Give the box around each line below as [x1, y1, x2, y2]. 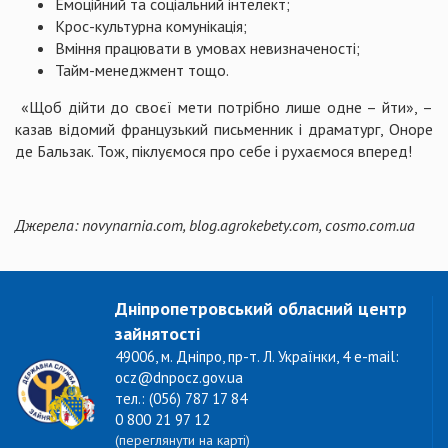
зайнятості [115, 322, 200, 345]
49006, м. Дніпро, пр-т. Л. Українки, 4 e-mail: [115, 347, 399, 366]
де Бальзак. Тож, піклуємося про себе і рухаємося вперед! [15, 141, 420, 161]
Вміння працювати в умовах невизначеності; [55, 38, 360, 58]
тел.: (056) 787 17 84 [115, 389, 247, 408]
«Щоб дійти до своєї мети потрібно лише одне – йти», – [15, 97, 433, 117]
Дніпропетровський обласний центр [115, 297, 407, 320]
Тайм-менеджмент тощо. [55, 60, 240, 80]
